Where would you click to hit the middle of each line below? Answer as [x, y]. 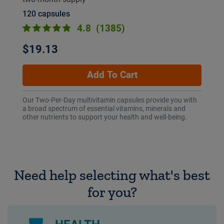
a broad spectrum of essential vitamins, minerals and [104, 108]
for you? [112, 192]
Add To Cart [112, 75]
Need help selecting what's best [112, 175]
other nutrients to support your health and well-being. [105, 117]
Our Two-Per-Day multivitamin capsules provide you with [110, 100]
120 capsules [46, 13]
